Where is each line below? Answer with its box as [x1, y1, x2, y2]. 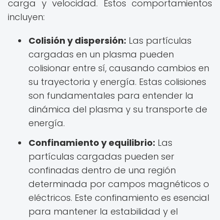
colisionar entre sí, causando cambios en [28, 62, 209, 74]
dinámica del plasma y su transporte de [28, 103, 207, 115]
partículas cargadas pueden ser [28, 150, 174, 163]
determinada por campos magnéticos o [28, 178, 209, 190]
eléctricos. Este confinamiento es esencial [28, 192, 209, 204]
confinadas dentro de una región [28, 164, 176, 176]
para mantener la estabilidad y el [28, 205, 178, 218]
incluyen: [8, 11, 45, 23]
